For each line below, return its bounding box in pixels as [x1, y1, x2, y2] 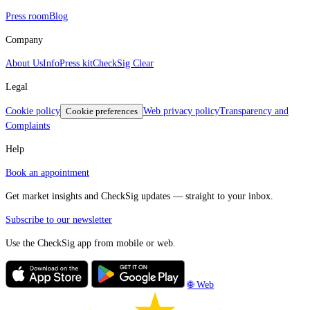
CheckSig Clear [93, 58, 154, 69]
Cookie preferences [66, 106, 138, 117]
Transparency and [219, 106, 289, 117]
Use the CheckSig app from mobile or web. [6, 238, 176, 249]
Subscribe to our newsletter [6, 215, 112, 226]
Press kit [60, 58, 93, 69]
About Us [6, 58, 43, 69]
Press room [6, 11, 49, 22]
